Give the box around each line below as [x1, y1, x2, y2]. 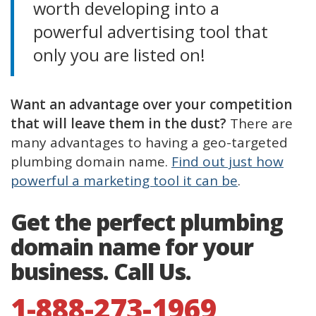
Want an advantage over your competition [11, 95, 292, 114]
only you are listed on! [33, 43, 205, 66]
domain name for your [11, 231, 253, 262]
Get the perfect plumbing [11, 207, 283, 238]
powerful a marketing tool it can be [11, 171, 238, 190]
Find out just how [171, 152, 284, 171]
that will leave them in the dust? [11, 114, 226, 133]
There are [226, 114, 293, 133]
